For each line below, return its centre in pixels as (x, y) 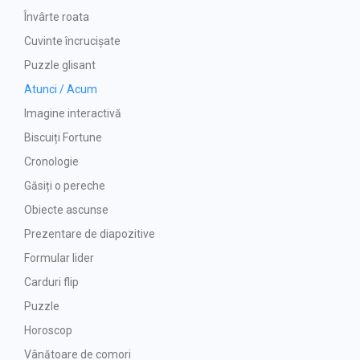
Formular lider (59, 258)
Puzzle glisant (60, 65)
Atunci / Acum (61, 90)
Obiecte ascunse (66, 210)
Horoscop (48, 331)
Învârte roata (57, 17)
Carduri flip (51, 282)
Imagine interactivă (73, 114)
